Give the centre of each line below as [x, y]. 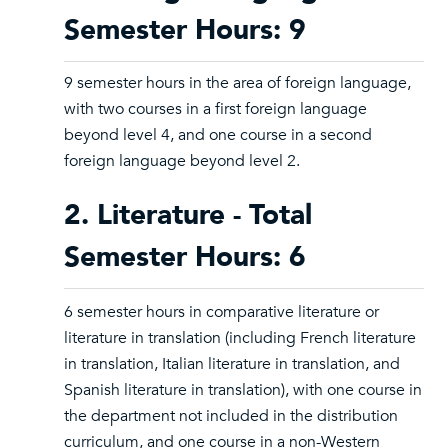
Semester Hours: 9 [185, 30]
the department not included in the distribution [231, 416]
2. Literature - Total [188, 215]
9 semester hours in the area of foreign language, [237, 83]
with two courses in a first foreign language [215, 109]
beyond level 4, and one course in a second [218, 135]
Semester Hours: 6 [185, 257]
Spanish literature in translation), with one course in [243, 390]
